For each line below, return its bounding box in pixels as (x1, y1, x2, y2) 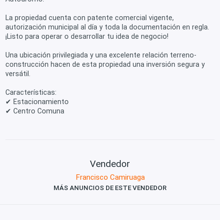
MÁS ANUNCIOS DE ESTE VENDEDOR (54, 184, 166, 192)
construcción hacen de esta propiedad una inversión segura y (5, 60, 205, 69)
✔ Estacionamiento (5, 98, 69, 106)
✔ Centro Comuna (5, 107, 65, 115)
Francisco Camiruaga (75, 172, 145, 182)
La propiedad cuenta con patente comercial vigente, (5, 14, 174, 22)
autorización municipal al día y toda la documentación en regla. (5, 23, 210, 31)
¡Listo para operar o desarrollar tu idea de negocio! (5, 32, 169, 41)
